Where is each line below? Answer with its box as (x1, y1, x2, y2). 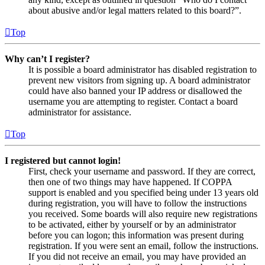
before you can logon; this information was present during (28, 230, 244, 241)
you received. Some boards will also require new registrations (28, 209, 257, 219)
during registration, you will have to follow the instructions (28, 198, 247, 209)
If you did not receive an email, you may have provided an (28, 251, 246, 262)
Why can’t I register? (5, 54, 90, 64)
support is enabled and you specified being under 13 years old (28, 188, 258, 198)
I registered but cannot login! (5, 156, 121, 166)
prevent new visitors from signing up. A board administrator (28, 75, 250, 86)
